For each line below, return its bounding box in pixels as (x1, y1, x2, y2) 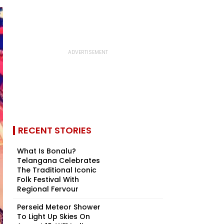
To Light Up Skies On (17, 211, 90, 221)
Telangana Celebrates (17, 155, 100, 165)
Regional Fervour (17, 184, 78, 194)
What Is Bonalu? (17, 146, 76, 156)
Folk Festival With (17, 174, 79, 184)
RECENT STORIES (18, 124, 91, 136)
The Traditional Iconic (17, 165, 96, 175)
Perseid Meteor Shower (17, 202, 100, 212)
